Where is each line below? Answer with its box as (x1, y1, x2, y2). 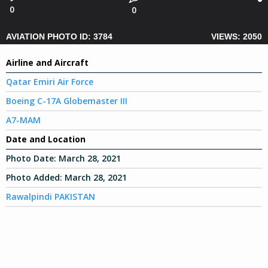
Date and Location (6, 133, 86, 145)
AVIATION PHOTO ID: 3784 (6, 31, 112, 41)
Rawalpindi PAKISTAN (6, 190, 95, 202)
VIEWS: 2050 (211, 31, 262, 41)
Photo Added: (6, 171, 65, 183)
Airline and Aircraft (6, 56, 89, 68)
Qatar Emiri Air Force (6, 75, 93, 87)
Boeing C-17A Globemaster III (6, 95, 127, 106)
